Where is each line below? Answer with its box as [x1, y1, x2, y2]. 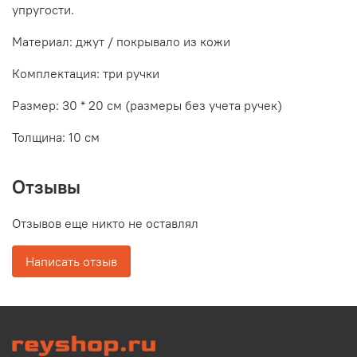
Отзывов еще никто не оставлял [12, 215, 198, 232]
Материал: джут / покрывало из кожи [12, 33, 230, 50]
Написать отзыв [25, 253, 117, 270]
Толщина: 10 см [12, 129, 100, 146]
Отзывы [12, 175, 80, 199]
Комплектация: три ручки [12, 65, 159, 82]
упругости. [12, 2, 74, 18]
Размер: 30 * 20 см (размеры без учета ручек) [12, 97, 282, 114]
